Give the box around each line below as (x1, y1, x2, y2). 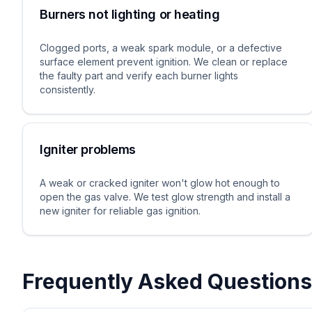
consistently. (40, 84, 95, 95)
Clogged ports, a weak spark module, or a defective (40, 42, 282, 54)
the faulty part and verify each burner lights (40, 70, 238, 81)
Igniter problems (40, 142, 136, 157)
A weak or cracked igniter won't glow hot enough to (40, 177, 280, 189)
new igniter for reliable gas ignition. (40, 205, 201, 217)
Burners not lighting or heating (40, 7, 220, 22)
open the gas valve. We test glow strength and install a (40, 191, 290, 203)
